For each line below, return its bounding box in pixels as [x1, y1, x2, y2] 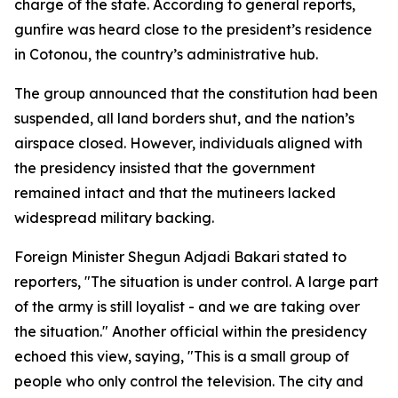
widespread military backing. [14, 209, 214, 227]
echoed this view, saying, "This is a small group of [14, 347, 349, 365]
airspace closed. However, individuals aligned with [14, 134, 362, 152]
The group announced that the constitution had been [14, 84, 378, 102]
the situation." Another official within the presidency [14, 322, 367, 340]
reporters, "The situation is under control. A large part [14, 273, 378, 291]
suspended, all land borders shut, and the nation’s [14, 109, 354, 127]
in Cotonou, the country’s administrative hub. [14, 45, 318, 63]
